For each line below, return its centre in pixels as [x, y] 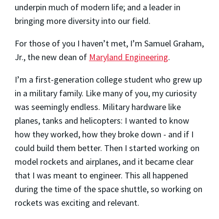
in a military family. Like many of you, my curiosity [106, 93]
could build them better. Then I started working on [107, 148]
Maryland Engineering [129, 57]
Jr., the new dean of [52, 57]
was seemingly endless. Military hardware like [98, 107]
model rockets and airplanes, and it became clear [104, 161]
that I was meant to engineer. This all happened [101, 175]
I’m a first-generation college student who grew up [108, 79]
